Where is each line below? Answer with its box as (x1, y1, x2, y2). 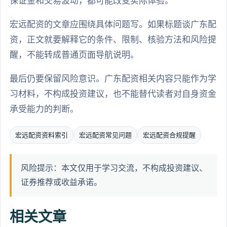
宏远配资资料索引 (15, 131, 68, 139)
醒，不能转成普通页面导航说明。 (10, 50, 139, 60)
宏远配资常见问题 (79, 131, 132, 139)
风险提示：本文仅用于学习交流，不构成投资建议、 (21, 164, 207, 173)
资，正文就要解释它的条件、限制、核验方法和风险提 (10, 35, 216, 45)
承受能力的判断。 (10, 104, 79, 115)
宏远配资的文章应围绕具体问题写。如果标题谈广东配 (10, 20, 216, 30)
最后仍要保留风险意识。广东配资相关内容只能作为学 (10, 74, 216, 84)
